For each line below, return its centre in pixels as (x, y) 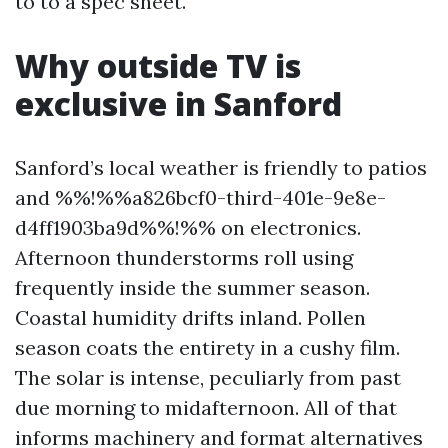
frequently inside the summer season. (192, 287)
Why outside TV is (158, 65)
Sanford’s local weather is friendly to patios (221, 167)
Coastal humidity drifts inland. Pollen (190, 317)
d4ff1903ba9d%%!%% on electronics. (188, 227)
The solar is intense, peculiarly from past (208, 377)
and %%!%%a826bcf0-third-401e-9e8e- (200, 197)
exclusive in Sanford (178, 103)
